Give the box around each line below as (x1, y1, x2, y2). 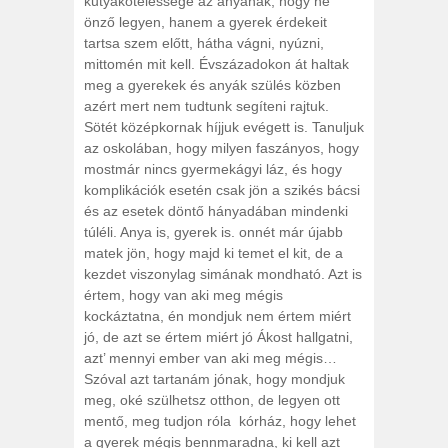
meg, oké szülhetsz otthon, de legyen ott (84, 392, 340, 408)
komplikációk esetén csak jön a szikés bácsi (84, 182, 360, 198)
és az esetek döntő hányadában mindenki (84, 203, 348, 219)
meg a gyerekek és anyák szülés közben (84, 77, 341, 93)
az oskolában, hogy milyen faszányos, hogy (84, 140, 359, 156)
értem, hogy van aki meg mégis (84, 287, 283, 303)
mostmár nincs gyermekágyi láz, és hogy (84, 161, 342, 177)
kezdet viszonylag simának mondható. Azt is (84, 266, 362, 282)
